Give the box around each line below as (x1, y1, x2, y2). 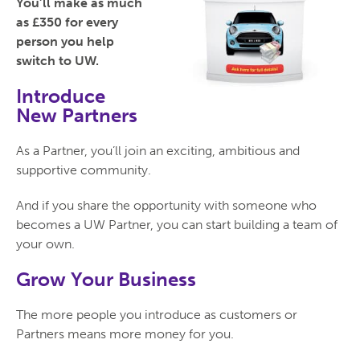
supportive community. (16, 162, 151, 178)
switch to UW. (16, 53, 99, 69)
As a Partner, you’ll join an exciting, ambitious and (16, 143, 300, 159)
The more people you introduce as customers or (16, 307, 297, 323)
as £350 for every (16, 14, 118, 31)
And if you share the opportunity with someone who (16, 198, 317, 214)
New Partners (16, 104, 137, 128)
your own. (16, 236, 75, 252)
